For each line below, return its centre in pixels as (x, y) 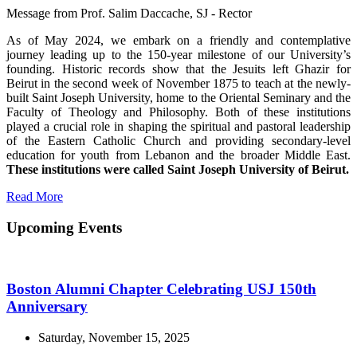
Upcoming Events (64, 227)
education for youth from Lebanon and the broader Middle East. (178, 155)
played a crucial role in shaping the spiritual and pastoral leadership (178, 126)
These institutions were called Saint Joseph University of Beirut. (178, 169)
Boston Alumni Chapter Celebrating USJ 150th (161, 288)
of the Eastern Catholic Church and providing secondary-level (178, 140)
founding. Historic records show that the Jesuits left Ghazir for (178, 69)
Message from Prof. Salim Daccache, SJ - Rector (129, 13)
